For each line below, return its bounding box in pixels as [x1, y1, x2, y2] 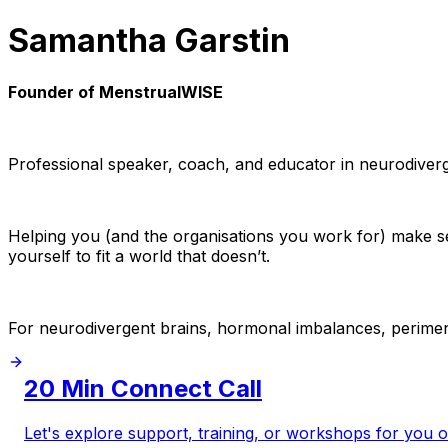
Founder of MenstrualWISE [8, 81, 223, 102]
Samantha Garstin [8, 21, 290, 61]
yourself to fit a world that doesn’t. [8, 245, 270, 266]
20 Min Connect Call [24, 373, 262, 403]
